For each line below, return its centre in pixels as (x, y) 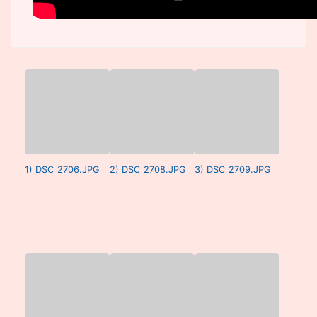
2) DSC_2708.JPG (148, 169)
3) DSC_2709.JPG (233, 169)
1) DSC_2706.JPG (62, 169)
